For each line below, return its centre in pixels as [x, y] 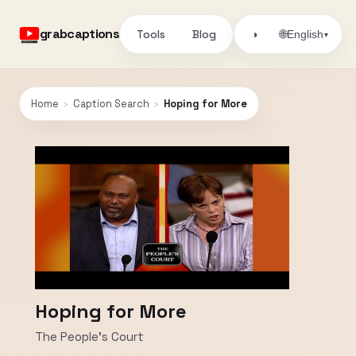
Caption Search [111, 104]
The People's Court [89, 337]
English [306, 34]
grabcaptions [80, 34]
